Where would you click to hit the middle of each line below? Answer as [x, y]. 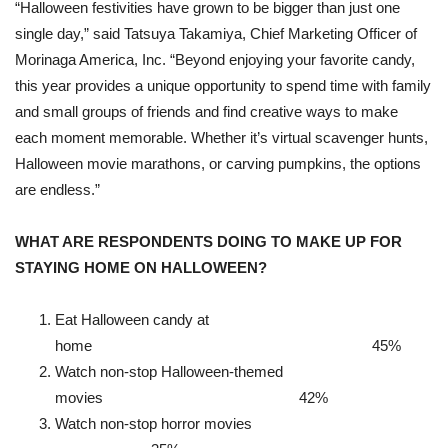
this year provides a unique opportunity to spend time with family [223, 86]
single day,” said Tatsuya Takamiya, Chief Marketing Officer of [216, 34]
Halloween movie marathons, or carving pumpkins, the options [218, 164]
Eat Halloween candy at [132, 320]
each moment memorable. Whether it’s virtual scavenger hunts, [221, 138]
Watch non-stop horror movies [243, 424]
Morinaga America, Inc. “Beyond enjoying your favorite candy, [215, 60]
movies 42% [191, 398]
